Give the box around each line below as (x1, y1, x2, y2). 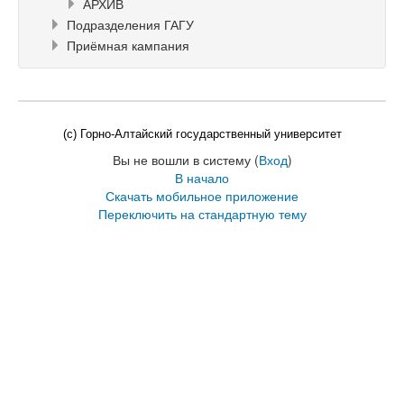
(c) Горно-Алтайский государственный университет (62, 127, 342, 141)
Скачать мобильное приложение (106, 187, 298, 205)
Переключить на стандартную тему (97, 205, 307, 223)
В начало (175, 169, 229, 187)
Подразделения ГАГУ (67, 15, 194, 33)
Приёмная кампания (67, 36, 189, 54)
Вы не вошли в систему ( (112, 151, 259, 169)
